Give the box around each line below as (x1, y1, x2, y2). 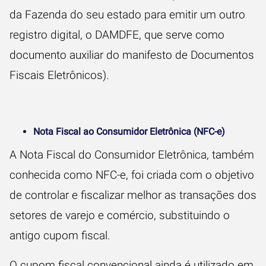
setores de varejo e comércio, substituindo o (9, 208, 230, 222)
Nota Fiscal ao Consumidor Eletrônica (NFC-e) (33, 126, 225, 137)
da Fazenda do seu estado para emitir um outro (9, 8, 245, 21)
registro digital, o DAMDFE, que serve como (9, 28, 224, 42)
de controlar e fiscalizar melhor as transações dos (9, 188, 256, 202)
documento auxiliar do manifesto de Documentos (9, 48, 254, 62)
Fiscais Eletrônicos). (9, 68, 109, 82)
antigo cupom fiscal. (9, 229, 113, 242)
